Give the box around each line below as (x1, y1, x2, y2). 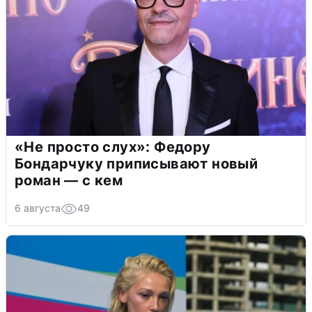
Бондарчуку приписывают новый (15, 155, 258, 172)
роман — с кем (15, 171, 123, 189)
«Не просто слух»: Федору (15, 138, 211, 155)
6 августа (15, 201, 61, 214)
